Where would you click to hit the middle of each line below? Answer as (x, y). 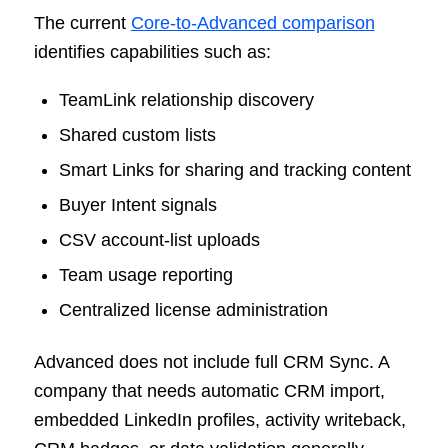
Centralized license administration (193, 309)
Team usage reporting (145, 274)
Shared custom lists (137, 134)
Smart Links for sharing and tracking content (234, 169)
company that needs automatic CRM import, (209, 390)
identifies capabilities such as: (152, 52)
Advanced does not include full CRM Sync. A (211, 361)
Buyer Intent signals (137, 204)
